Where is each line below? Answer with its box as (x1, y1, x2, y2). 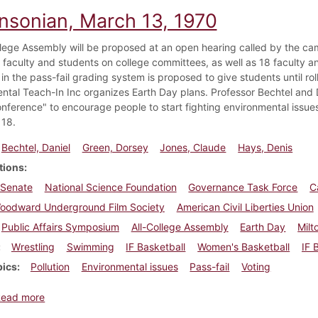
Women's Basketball (197, 240, 290, 253)
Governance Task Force (188, 180, 298, 193)
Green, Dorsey (82, 141, 148, 153)
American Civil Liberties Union (176, 200, 314, 213)
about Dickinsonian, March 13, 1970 (44, 290, 211, 302)
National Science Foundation (44, 180, 177, 193)
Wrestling (11, 240, 55, 253)
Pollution (30, 260, 70, 273)
